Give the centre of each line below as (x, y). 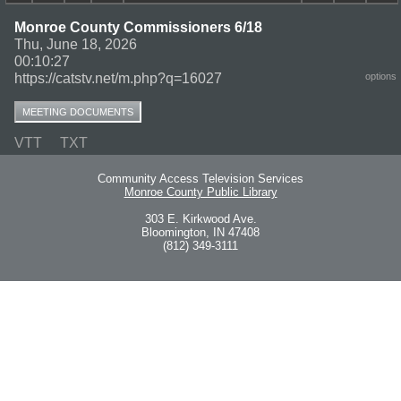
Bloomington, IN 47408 (200, 233)
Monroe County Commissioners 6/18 (138, 27)
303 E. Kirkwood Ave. (200, 219)
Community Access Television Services (200, 179)
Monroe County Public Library (200, 192)
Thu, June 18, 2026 (76, 44)
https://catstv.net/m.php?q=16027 (118, 78)
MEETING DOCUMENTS (78, 111)
